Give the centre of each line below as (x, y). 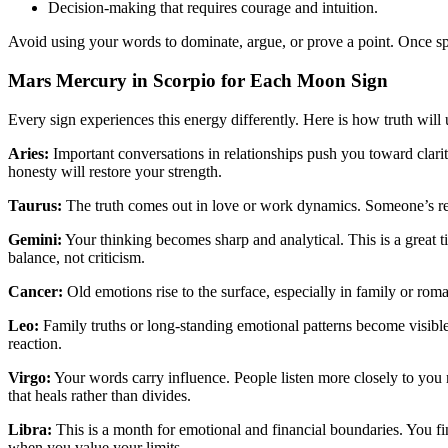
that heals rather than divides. (99, 395)
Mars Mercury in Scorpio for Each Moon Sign (198, 81)
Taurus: (35, 205)
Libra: (30, 429)
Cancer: (35, 291)
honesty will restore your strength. (115, 171)
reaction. (35, 343)
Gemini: (35, 239)
